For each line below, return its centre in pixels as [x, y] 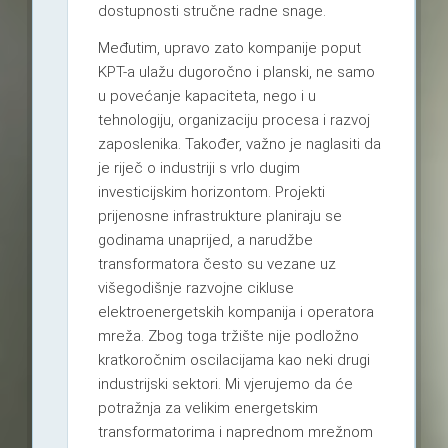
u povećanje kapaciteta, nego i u [206, 96]
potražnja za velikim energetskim [207, 408]
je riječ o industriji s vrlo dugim [198, 168]
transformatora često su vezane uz [216, 264]
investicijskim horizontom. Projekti [211, 192]
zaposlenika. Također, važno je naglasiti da [239, 144]
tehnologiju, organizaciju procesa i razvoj [233, 120]
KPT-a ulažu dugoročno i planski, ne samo [236, 72]
